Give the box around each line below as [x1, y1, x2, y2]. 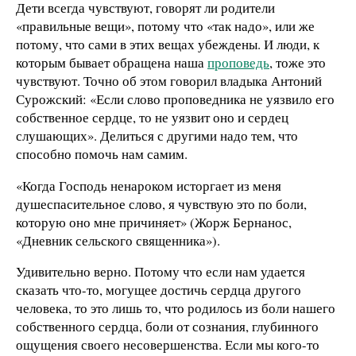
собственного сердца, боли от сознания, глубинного [16, 317, 319, 336]
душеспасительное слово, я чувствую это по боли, [16, 194, 307, 213]
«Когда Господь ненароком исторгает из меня [16, 176, 281, 195]
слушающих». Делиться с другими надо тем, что [16, 126, 298, 145]
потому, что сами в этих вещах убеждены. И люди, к [16, 34, 319, 53]
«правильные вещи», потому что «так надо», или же [16, 16, 315, 35]
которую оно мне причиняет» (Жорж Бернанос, [16, 212, 292, 231]
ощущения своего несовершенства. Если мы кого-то [16, 335, 319, 354]
